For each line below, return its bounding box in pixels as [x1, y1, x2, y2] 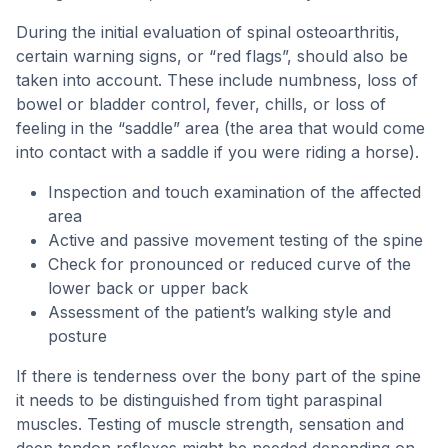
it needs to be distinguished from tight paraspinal [16, 390, 382, 410]
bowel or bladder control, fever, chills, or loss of [16, 94, 386, 114]
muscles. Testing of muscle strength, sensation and [16, 414, 404, 434]
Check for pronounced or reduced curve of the [48, 254, 411, 274]
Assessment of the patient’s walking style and [48, 302, 391, 322]
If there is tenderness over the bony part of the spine [16, 366, 421, 386]
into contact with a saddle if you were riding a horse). [16, 142, 419, 162]
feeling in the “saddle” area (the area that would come [16, 118, 425, 138]
